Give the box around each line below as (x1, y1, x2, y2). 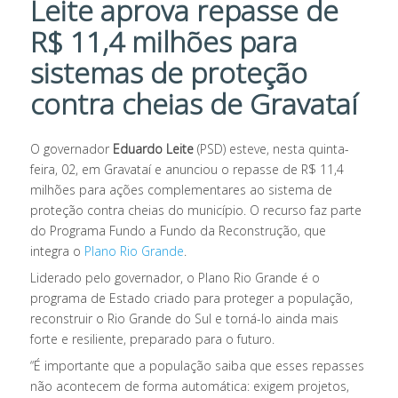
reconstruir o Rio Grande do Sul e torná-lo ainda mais (30, 309, 339, 327)
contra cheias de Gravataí (30, 84, 358, 123)
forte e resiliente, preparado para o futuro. (30, 330, 275, 347)
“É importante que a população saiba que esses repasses (30, 356, 365, 374)
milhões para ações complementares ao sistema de (30, 180, 333, 198)
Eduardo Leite (113, 139, 195, 157)
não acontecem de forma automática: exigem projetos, (30, 377, 350, 394)
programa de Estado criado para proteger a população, (30, 289, 354, 306)
